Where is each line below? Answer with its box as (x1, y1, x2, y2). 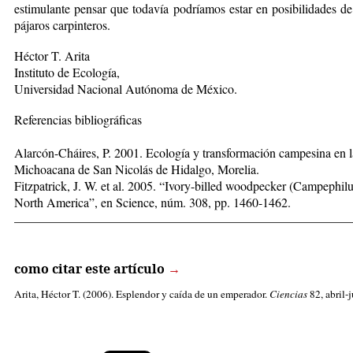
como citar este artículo (14, 259, 165, 277)
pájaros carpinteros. (14, 16, 110, 33)
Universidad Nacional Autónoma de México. (14, 80, 237, 97)
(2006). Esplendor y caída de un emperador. (80, 286, 269, 301)
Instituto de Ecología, (14, 63, 120, 80)
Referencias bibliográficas (14, 110, 142, 128)
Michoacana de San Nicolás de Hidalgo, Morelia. (14, 160, 259, 177)
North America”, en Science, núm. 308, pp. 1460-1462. (14, 193, 291, 210)
